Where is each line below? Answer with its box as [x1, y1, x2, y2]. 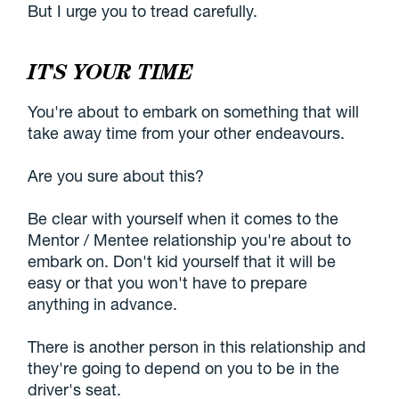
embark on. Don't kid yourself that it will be [28, 251, 337, 272]
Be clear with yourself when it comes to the [28, 208, 339, 229]
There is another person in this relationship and [28, 337, 367, 357]
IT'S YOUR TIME [28, 59, 192, 85]
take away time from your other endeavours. [28, 123, 346, 143]
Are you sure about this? [28, 166, 205, 186]
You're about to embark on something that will [28, 102, 360, 122]
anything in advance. [28, 294, 178, 314]
